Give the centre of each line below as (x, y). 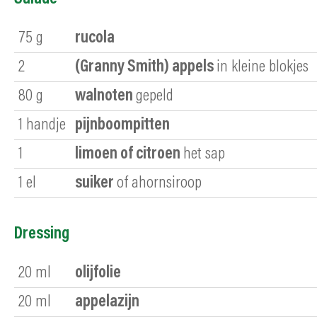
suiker (94, 183)
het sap (204, 154)
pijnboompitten (122, 125)
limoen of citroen (128, 154)
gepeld (155, 96)
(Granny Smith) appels (144, 67)
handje (46, 125)
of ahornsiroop (159, 183)
